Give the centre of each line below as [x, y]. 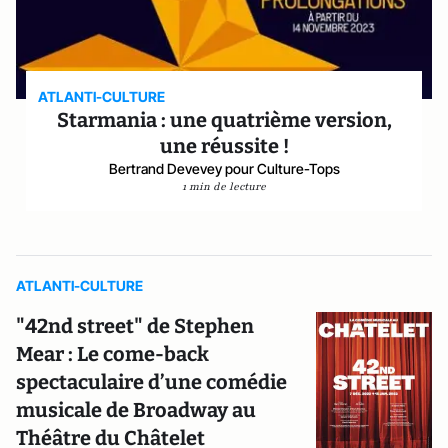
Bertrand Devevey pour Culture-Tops [224, 168]
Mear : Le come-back [112, 354]
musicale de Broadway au [136, 410]
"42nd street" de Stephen [135, 326]
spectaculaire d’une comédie [151, 382]
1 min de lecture [224, 186]
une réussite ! [224, 146]
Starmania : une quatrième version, [224, 120]
